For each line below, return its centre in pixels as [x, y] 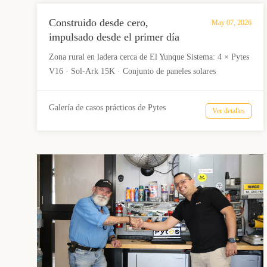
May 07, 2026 [231, 22]
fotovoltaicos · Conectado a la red [106, 85]
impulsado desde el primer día [114, 37]
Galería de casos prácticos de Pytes [107, 107]
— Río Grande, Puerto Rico [109, 51]
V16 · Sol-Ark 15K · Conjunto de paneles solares [132, 71]
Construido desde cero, [99, 22]
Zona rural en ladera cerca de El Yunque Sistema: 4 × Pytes [149, 57]
